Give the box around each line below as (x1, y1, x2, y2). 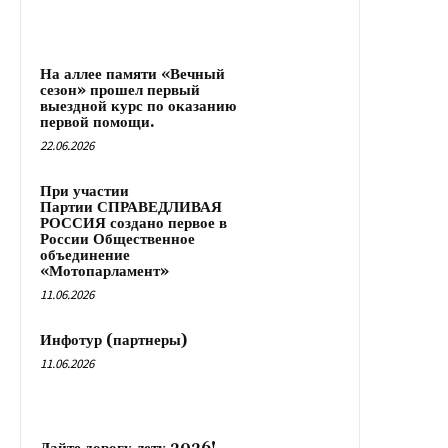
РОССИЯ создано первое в (40, 214, 227, 234)
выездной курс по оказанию (40, 97, 236, 117)
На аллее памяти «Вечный (40, 65, 225, 85)
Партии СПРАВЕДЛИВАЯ (40, 198, 222, 218)
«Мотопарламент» (40, 262, 169, 282)
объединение (40, 246, 130, 266)
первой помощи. (40, 113, 155, 133)
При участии (40, 182, 129, 202)
